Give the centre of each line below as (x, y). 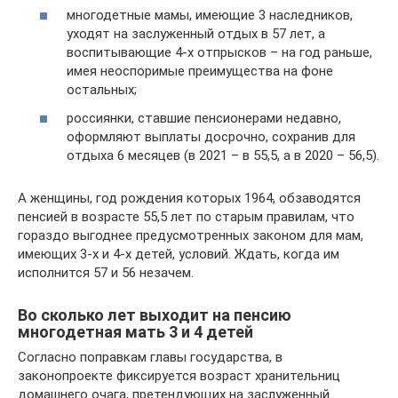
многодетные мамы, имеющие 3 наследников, (210, 15)
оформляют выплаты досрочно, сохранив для (211, 136)
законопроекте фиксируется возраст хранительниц (179, 375)
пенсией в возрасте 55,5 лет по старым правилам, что (186, 216)
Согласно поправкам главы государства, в (150, 357)
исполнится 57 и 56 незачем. (106, 272)
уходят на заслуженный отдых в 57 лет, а (196, 34)
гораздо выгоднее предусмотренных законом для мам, (191, 235)
